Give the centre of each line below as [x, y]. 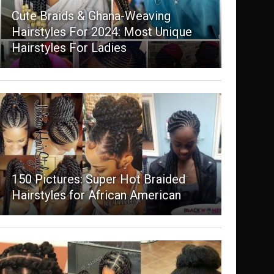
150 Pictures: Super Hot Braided [98, 180]
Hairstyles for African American [96, 195]
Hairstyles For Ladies [69, 48]
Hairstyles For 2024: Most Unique [102, 32]
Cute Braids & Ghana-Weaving [91, 16]
